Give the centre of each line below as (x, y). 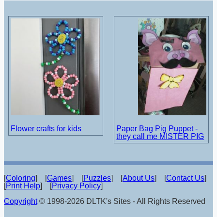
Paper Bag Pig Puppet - (157, 129)
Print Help (23, 186)
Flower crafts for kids (46, 129)
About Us (139, 178)
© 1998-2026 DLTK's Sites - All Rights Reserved (121, 201)
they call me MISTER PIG (160, 137)
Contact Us (185, 178)
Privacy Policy (76, 186)
